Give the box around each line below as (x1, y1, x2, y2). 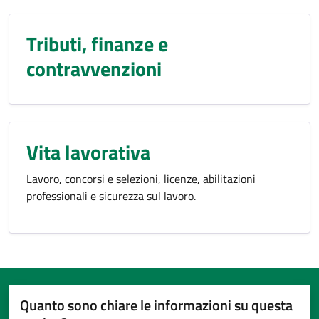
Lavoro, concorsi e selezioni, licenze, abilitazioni (26, 170, 256, 187)
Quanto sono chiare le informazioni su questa (20, 294, 293, 316)
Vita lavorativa (26, 137, 150, 167)
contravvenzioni (26, 53, 162, 84)
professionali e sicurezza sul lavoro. (26, 187, 196, 204)
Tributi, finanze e (26, 28, 168, 59)
